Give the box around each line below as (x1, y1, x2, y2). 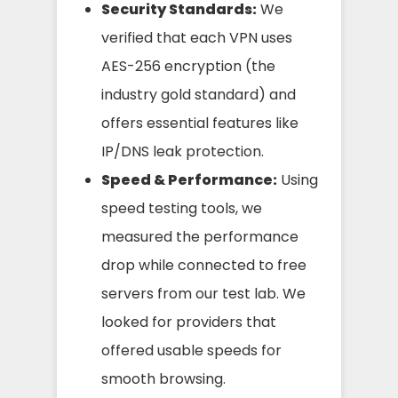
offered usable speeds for (101, 339, 282, 361)
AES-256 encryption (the (101, 55, 275, 76)
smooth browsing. (101, 368, 226, 389)
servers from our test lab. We (101, 283, 306, 304)
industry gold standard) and (101, 84, 296, 105)
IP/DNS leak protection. (101, 140, 264, 162)
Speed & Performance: (101, 169, 277, 190)
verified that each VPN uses (101, 27, 292, 48)
